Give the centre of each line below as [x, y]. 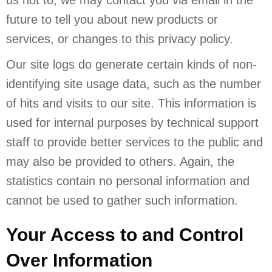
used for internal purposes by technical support [132, 122]
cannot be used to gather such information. [122, 200]
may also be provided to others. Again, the [120, 161]
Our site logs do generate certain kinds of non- [131, 64]
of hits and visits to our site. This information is [131, 103]
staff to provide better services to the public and [134, 142]
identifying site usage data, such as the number [134, 83]
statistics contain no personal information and [128, 181]
